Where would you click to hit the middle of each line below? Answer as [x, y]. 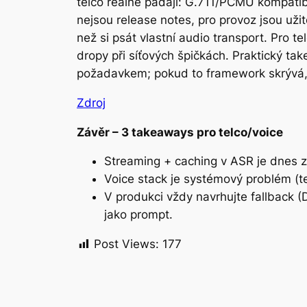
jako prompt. [138, 215]
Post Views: [126, 244]
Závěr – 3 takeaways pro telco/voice [180, 132]
